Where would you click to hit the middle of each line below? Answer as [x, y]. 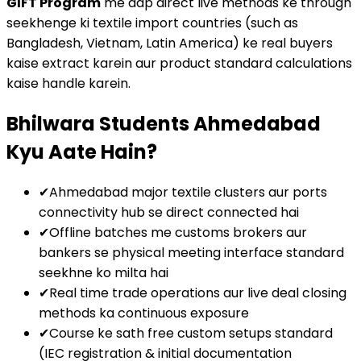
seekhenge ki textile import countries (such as [152, 23]
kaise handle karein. [68, 84]
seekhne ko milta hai [104, 272]
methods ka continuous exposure [144, 313]
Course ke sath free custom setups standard [191, 333]
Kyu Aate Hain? [82, 152]
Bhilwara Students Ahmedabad [164, 124]
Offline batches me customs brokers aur [178, 232]
